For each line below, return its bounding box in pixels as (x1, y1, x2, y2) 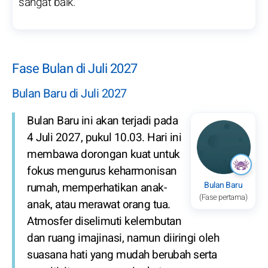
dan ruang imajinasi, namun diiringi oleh (27, 229, 219, 246)
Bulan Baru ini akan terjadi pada (27, 112, 178, 129)
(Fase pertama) (199, 191, 247, 203)
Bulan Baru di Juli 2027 (12, 84, 127, 102)
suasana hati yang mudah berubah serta (27, 246, 217, 263)
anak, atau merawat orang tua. (27, 196, 170, 213)
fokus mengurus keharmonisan (27, 162, 177, 179)
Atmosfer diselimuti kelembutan (27, 212, 181, 230)
